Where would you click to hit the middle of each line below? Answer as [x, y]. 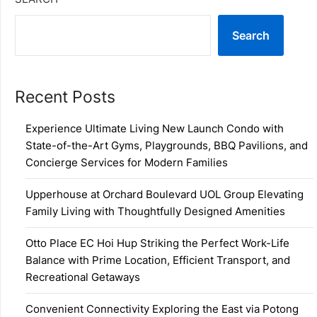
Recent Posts [65, 97]
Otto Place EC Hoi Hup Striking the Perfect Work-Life [157, 243]
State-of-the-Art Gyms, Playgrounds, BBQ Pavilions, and [167, 145]
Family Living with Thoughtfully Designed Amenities [155, 211]
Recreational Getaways [83, 277]
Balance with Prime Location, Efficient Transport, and [158, 260]
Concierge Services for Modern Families [127, 162]
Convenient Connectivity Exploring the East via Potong [162, 309]
